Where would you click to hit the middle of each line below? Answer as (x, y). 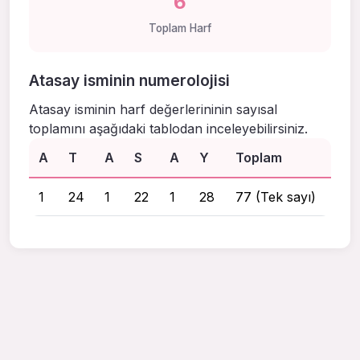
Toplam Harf (180, 29)
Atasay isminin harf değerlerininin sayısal (153, 110)
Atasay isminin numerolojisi (129, 80)
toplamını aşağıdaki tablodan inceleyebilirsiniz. (168, 129)
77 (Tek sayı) (276, 197)
